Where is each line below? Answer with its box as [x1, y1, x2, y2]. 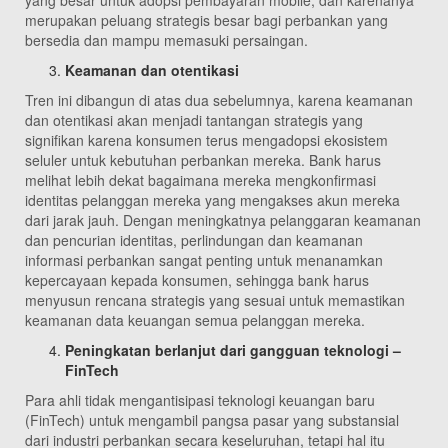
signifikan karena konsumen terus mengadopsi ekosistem [25, 130, 388, 151]
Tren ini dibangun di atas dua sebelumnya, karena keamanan [25, 90, 413, 111]
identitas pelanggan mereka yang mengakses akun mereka [25, 190, 400, 211]
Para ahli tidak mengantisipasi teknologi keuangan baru [25, 390, 375, 411]
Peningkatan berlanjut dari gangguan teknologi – [65, 340, 401, 361]
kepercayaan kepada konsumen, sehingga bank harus [25, 270, 369, 291]
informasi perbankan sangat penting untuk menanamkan [25, 250, 383, 271]
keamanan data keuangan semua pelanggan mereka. [25, 310, 365, 331]
